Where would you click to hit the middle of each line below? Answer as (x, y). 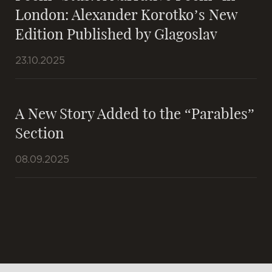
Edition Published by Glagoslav (116, 33)
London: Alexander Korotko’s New (126, 14)
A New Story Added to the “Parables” (135, 113)
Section (39, 132)
